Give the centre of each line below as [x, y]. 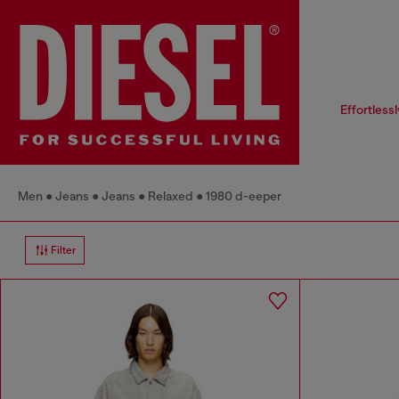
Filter [64, 251]
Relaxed [171, 196]
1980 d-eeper [244, 196]
